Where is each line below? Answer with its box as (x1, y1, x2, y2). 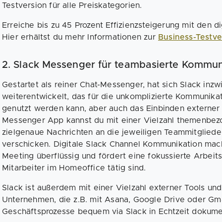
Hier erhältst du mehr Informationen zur (2, 33, 159, 42)
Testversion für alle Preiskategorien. (2, 1, 145, 10)
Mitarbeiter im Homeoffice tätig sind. (2, 164, 146, 172)
